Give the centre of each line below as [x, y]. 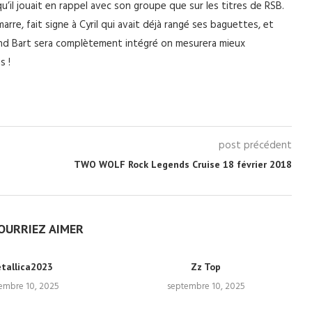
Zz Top [206, 267]
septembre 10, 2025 [206, 287]
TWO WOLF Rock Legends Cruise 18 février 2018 [182, 164]
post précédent [255, 146]
